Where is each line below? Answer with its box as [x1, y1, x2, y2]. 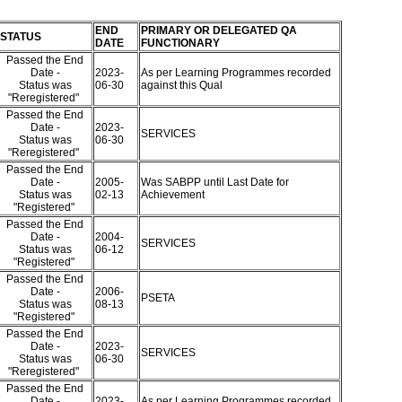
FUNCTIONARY [140, 37, 220, 49]
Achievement [140, 188, 207, 201]
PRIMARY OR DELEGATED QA [140, 24, 297, 37]
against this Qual [140, 79, 225, 92]
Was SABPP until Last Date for [140, 176, 289, 188]
